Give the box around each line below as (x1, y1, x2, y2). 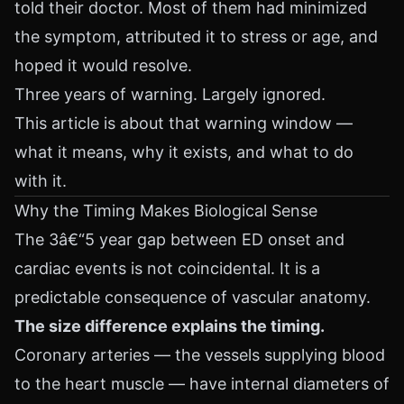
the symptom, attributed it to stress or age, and (14, 27, 378, 46)
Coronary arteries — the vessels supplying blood (14, 345, 385, 364)
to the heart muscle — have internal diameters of (14, 374, 390, 393)
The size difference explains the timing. (14, 317, 325, 335)
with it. (14, 171, 67, 190)
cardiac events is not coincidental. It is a (14, 259, 320, 278)
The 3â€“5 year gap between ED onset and (14, 230, 344, 249)
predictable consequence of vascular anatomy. (14, 288, 371, 307)
